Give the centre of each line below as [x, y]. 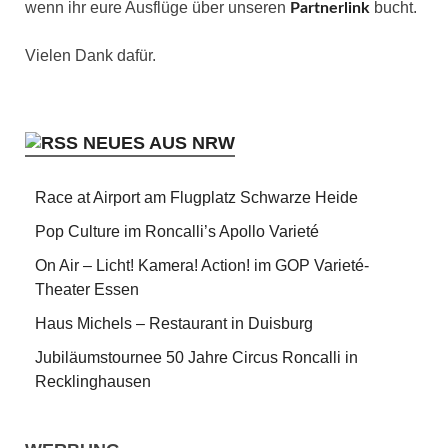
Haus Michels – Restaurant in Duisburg [174, 323]
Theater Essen [87, 289]
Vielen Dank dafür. [90, 55]
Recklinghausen [93, 381]
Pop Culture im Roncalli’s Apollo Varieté [177, 231]
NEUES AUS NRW [159, 142]
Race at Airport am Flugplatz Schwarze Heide [196, 197]
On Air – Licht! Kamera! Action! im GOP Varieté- [202, 265]
